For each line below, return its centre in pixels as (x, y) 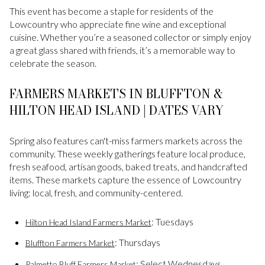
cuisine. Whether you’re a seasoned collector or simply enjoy (130, 37)
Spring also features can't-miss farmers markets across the (126, 141)
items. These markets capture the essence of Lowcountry (125, 180)
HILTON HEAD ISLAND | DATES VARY (117, 110)
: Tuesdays (172, 222)
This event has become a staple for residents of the (112, 11)
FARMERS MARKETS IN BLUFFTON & (116, 93)
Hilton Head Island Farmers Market (88, 222)
